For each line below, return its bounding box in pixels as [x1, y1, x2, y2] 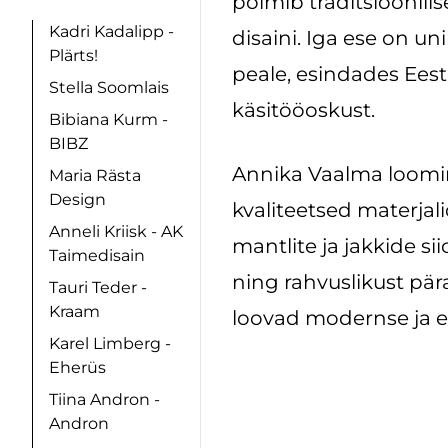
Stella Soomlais [49, 78, 169, 98]
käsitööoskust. [232, 98, 375, 122]
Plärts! [49, 46, 98, 66]
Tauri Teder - [49, 278, 147, 298]
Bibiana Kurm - [49, 110, 168, 130]
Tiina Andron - [49, 390, 160, 410]
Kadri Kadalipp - [49, 22, 174, 42]
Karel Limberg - [49, 334, 171, 354]
